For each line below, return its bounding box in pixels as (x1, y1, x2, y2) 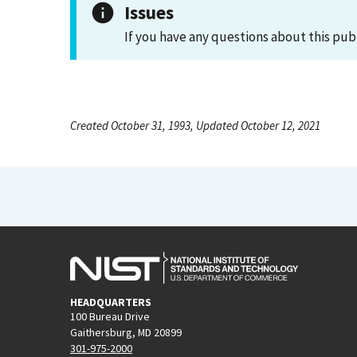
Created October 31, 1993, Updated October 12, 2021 (70, 118, 320, 133)
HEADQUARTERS (70, 294, 151, 309)
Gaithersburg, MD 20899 (70, 324, 182, 339)
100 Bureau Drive (70, 308, 150, 324)
